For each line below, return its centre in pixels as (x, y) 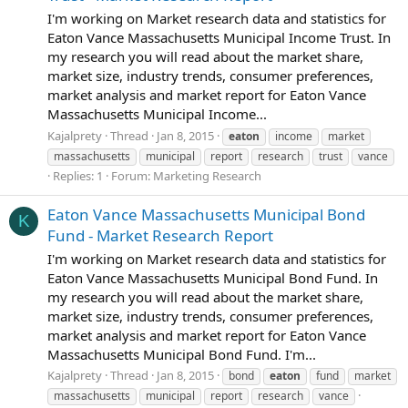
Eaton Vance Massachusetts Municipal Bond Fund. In (213, 277)
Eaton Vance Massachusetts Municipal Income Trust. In (219, 37)
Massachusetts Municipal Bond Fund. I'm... (182, 354)
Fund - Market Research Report (160, 235)
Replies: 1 (78, 175)
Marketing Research (207, 175)
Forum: (132, 175)
